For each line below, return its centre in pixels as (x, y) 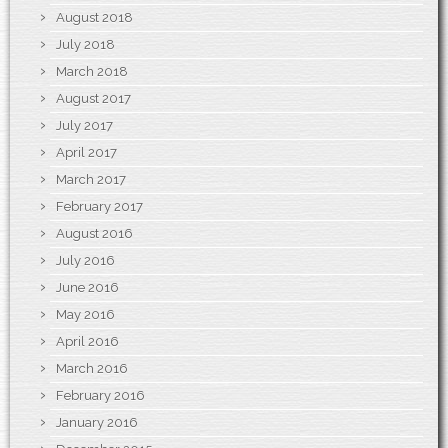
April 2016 (87, 341)
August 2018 (94, 17)
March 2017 (91, 179)
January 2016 (97, 422)
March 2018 (92, 71)
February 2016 (100, 395)
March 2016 (92, 368)
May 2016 (85, 314)
